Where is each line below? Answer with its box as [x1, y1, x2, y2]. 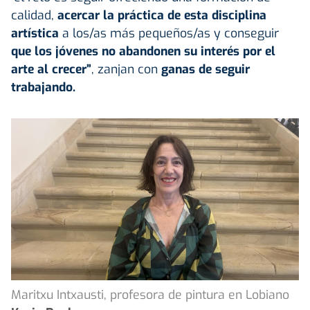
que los [11, 42, 52, 60]
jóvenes [52, 42, 102, 60]
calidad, [11, 6, 54, 24]
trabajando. [11, 78, 75, 95]
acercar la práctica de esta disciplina [54, 6, 266, 24]
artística [11, 24, 59, 42]
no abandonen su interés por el [102, 42, 275, 60]
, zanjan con [91, 60, 161, 77]
